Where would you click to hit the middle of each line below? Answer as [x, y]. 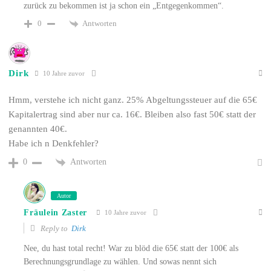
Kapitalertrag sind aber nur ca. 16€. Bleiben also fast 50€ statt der [132, 114]
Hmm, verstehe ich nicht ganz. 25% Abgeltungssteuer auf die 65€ [133, 100]
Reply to [55, 228]
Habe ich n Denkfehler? [54, 143]
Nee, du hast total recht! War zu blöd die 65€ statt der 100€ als [131, 248]
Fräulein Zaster [55, 212]
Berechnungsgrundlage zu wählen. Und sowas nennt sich [120, 261]
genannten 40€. [38, 129]
